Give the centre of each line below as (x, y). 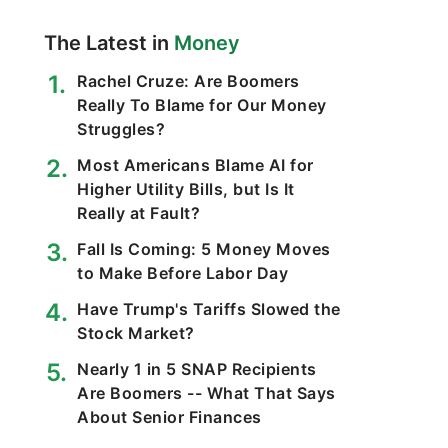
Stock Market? (136, 333)
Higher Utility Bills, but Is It (186, 189)
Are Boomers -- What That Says (206, 393)
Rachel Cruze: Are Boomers (188, 81)
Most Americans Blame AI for (195, 165)
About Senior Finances (169, 417)
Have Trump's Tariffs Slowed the (209, 309)
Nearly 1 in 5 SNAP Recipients (197, 369)
